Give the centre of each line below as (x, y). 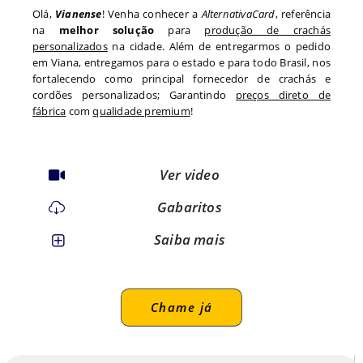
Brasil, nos (303, 63)
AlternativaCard (238, 14)
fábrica (49, 111)
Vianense (79, 14)
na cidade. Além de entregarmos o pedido (219, 47)
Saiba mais (190, 239)
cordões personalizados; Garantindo (134, 95)
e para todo (248, 63)
